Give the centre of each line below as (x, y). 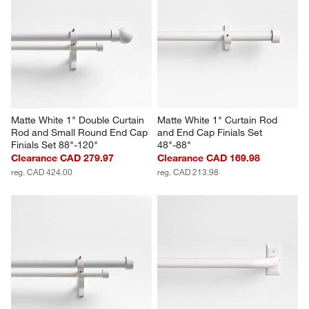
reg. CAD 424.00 (42, 172)
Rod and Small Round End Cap (81, 133)
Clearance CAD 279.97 (63, 158)
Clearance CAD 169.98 (209, 158)
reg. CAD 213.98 (188, 172)
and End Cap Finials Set (211, 133)
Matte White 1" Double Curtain (79, 120)
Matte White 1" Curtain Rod (219, 120)
